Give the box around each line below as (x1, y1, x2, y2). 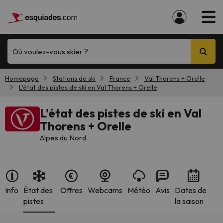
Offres (60, 185, 83, 195)
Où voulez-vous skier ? (12, 46, 88, 56)
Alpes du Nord (40, 133, 86, 142)
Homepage (5, 74, 39, 82)
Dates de (174, 185, 207, 195)
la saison (174, 196, 204, 206)
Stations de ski (53, 74, 96, 82)
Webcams (87, 185, 122, 195)
